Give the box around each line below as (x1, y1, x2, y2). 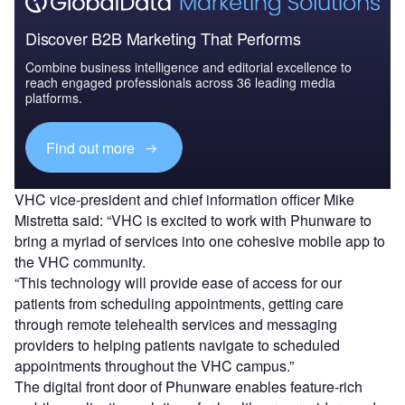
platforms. (25, 89, 82, 108)
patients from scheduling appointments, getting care (14, 293, 344, 315)
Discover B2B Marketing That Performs (25, 26, 301, 51)
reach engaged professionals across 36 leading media (25, 73, 335, 92)
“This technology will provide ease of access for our (14, 272, 342, 294)
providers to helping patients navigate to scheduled (14, 334, 340, 356)
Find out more (46, 137, 139, 158)
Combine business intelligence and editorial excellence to (25, 58, 352, 77)
